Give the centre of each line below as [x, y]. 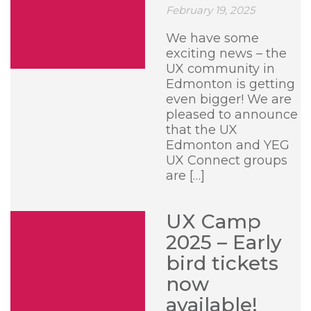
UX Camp [213, 221]
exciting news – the [226, 53]
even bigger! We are [229, 99]
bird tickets [222, 263]
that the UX [202, 130]
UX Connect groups [227, 160]
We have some [212, 38]
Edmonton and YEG [228, 145]
